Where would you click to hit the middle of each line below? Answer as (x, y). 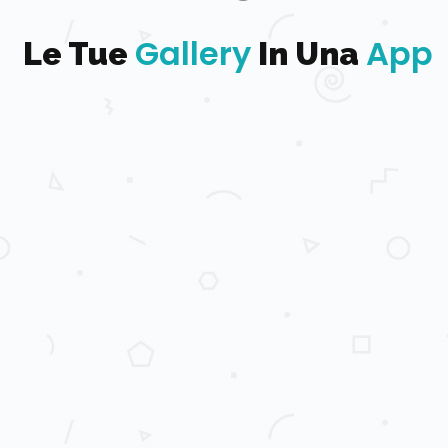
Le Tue (79, 53)
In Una (308, 53)
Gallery (193, 53)
